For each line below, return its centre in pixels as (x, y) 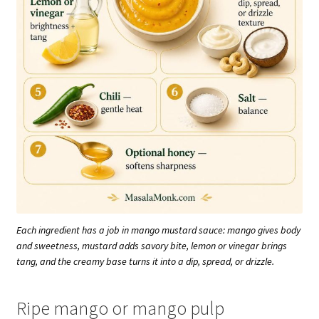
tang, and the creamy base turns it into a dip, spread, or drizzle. (145, 262)
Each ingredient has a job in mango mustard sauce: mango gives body (158, 230)
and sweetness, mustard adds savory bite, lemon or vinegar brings (152, 246)
